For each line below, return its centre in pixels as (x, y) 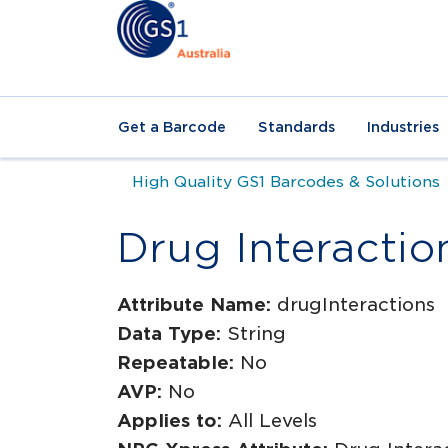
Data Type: (172, 333)
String (256, 333)
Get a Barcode (172, 127)
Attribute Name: (197, 304)
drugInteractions (356, 304)
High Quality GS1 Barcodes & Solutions (286, 181)
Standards (296, 127)
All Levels (272, 420)
